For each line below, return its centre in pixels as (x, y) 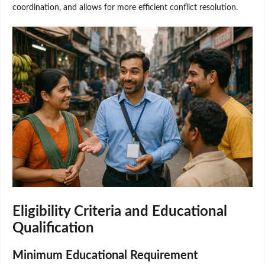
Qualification (53, 228)
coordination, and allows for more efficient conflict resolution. (125, 8)
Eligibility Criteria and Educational (120, 211)
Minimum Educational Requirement (105, 255)
